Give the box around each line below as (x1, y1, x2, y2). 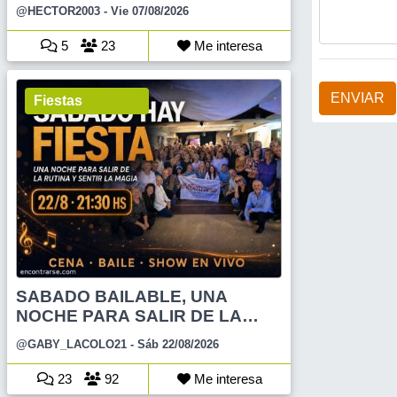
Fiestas (34, 92, 82, 108)
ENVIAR (331, 90, 385, 105)
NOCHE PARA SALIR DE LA (16, 307, 242, 326)
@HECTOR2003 (16, 4, 100, 18)
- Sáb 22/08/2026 (127, 338, 219, 352)
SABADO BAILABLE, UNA (16, 287, 228, 307)
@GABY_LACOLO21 (16, 338, 127, 352)
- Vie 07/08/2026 (100, 4, 189, 18)
